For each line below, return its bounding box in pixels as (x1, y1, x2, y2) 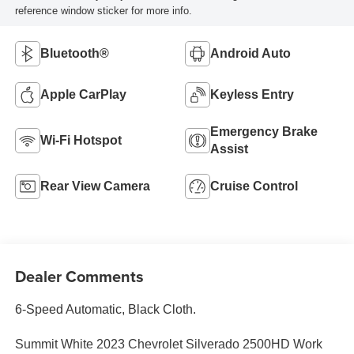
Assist (210, 141, 248, 156)
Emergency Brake (210, 124, 318, 138)
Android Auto (210, 46, 291, 60)
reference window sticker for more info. (14, 4, 192, 17)
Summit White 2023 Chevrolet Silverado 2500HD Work (14, 337, 322, 351)
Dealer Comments (14, 264, 144, 288)
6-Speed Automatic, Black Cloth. (14, 302, 196, 316)
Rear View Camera (40, 179, 150, 193)
